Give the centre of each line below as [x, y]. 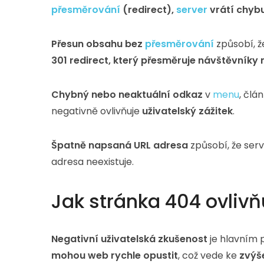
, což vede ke [209, 255]
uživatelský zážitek [187, 111]
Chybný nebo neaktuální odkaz [127, 95]
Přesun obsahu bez [98, 44]
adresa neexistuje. [93, 162]
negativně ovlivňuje [97, 111]
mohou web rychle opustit [115, 255]
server [192, 10]
